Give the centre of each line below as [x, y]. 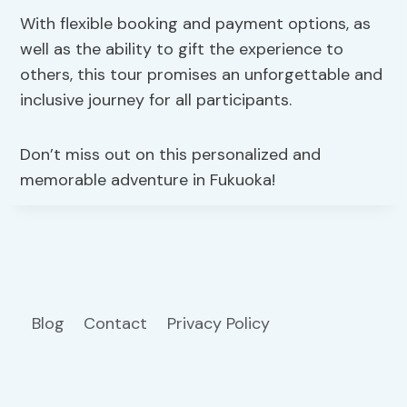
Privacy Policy [220, 323]
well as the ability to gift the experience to [182, 49]
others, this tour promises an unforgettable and [202, 74]
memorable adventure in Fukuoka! [148, 179]
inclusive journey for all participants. [156, 99]
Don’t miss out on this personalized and [171, 154]
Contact [116, 323]
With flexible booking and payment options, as [196, 23]
